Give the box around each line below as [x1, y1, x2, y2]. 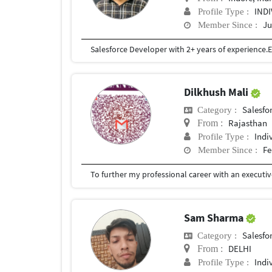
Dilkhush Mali [184, 85, 251, 100]
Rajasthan [228, 117, 268, 129]
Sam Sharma [184, 210, 246, 225]
